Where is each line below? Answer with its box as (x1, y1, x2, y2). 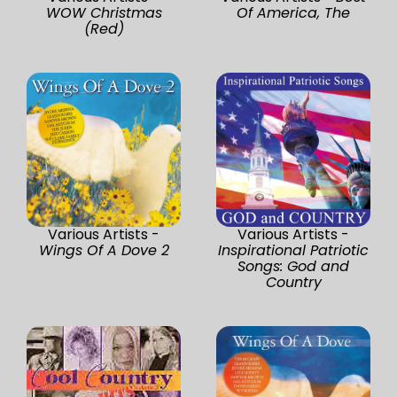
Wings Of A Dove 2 (38, 239, 169, 261)
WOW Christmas (45, 2, 162, 23)
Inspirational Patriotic (218, 239, 369, 261)
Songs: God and (237, 255, 349, 276)
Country (265, 271, 322, 292)
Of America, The (237, 2, 350, 23)
